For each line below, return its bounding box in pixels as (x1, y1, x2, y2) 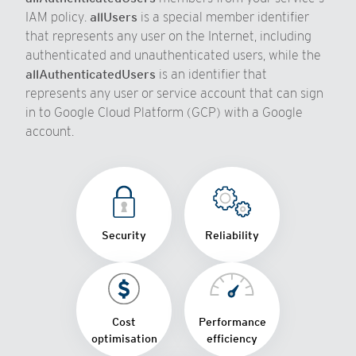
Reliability (205, 228, 259, 242)
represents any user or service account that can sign (25, 86, 323, 101)
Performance (198, 315, 266, 328)
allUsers (90, 10, 137, 25)
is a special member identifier (137, 10, 309, 25)
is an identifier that (156, 67, 267, 82)
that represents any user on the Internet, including (25, 29, 311, 44)
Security (102, 228, 146, 242)
